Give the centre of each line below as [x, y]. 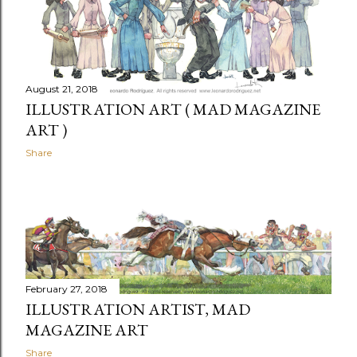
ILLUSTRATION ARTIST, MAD [138, 310]
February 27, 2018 [67, 289]
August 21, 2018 [62, 89]
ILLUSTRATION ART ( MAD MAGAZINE [173, 110]
